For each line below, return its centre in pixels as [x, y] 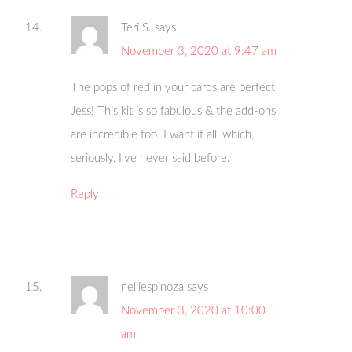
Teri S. [137, 28]
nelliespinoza [153, 288]
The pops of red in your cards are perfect [173, 88]
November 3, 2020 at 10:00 [194, 311]
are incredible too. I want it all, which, [163, 135]
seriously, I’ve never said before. [151, 159]
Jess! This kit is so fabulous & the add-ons [174, 112]
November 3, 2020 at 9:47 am [199, 52]
